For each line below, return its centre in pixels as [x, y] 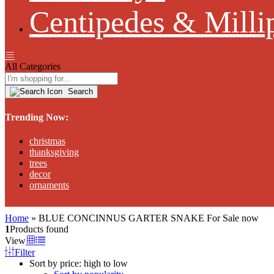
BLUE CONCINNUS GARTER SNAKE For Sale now [149, 218]
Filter [25, 252]
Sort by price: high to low [79, 263]
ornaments [49, 185]
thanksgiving [54, 152]
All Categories [33, 67]
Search [79, 92]
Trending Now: [37, 117]
